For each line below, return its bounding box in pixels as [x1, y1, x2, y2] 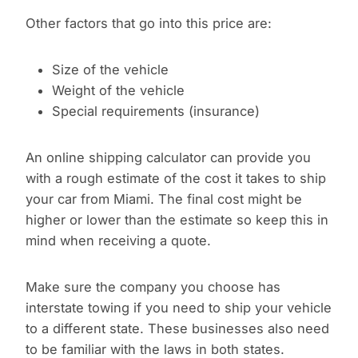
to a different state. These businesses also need [26, 320, 329, 337]
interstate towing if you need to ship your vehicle [26, 300, 332, 316]
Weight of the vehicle [51, 82, 185, 99]
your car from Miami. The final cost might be [26, 191, 302, 208]
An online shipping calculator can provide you [26, 149, 311, 166]
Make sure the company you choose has [26, 279, 280, 296]
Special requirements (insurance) [51, 103, 260, 120]
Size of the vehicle [51, 62, 169, 78]
